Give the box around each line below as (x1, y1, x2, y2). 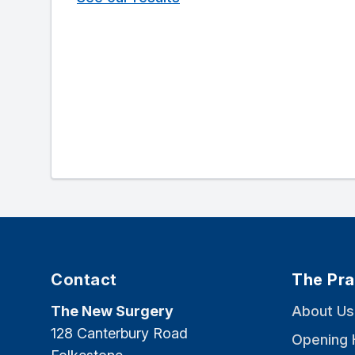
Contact (51, 270, 117, 290)
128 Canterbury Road (51, 325, 188, 342)
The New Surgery (51, 303, 174, 320)
